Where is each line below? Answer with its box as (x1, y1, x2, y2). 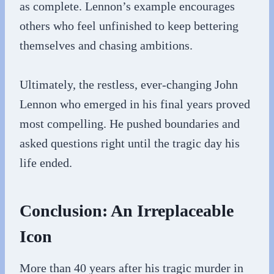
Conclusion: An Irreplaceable (20, 201, 234, 220)
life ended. (20, 156, 72, 169)
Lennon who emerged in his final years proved (20, 97, 250, 111)
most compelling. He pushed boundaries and (20, 117, 240, 130)
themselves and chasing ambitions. (20, 39, 193, 52)
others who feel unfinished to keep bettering (20, 19, 239, 32)
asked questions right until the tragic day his (20, 136, 240, 150)
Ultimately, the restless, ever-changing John (20, 78, 238, 91)
